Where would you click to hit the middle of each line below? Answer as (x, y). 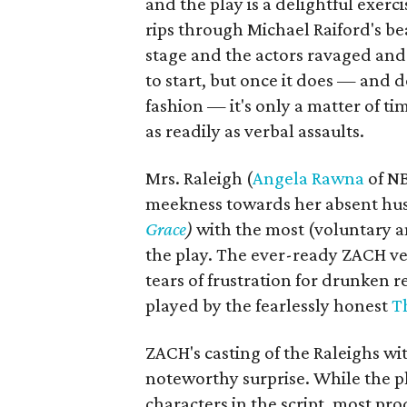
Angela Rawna (308, 178)
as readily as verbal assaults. (255, 131)
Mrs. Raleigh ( (199, 178)
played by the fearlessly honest (268, 305)
